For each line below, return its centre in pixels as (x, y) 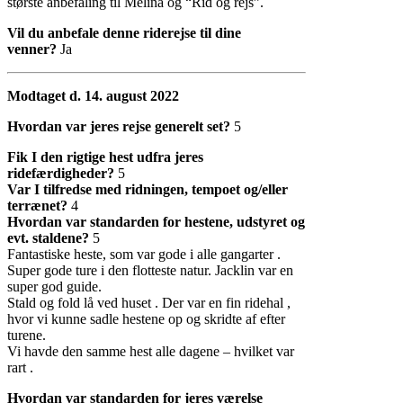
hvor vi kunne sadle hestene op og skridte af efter (146, 318)
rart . (20, 367)
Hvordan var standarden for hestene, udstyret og (156, 221)
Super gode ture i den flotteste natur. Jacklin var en (150, 270)
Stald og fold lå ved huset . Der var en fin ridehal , (149, 302)
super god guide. (54, 286)
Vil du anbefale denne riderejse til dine (124, 32)
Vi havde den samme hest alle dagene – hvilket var (151, 351)
